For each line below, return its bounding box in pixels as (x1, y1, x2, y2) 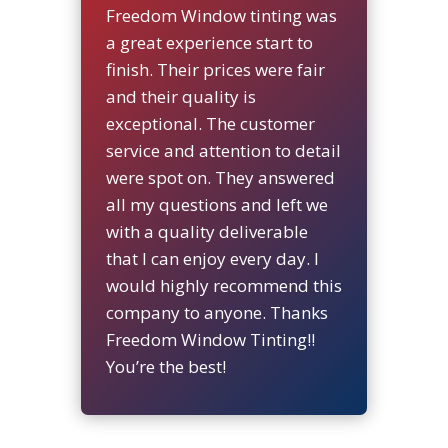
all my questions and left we (105, 192, 328, 216)
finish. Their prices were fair (105, 57, 325, 81)
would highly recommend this (105, 273, 342, 297)
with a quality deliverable (105, 219, 308, 243)
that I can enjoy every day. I (105, 246, 319, 270)
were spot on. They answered (105, 165, 335, 189)
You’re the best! (105, 354, 226, 378)
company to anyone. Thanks (105, 300, 328, 324)
